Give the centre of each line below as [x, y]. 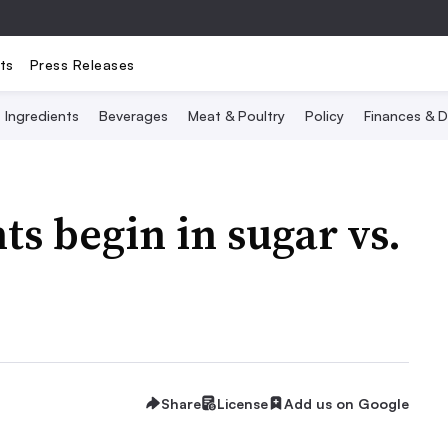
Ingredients [42, 115]
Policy [324, 115]
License [242, 403]
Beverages [133, 115]
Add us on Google [346, 403]
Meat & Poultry [236, 115]
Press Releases [82, 64]
